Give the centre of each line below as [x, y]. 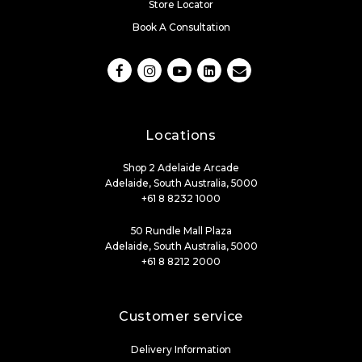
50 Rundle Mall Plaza [181, 230]
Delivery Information [181, 349]
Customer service [181, 316]
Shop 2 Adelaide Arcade [181, 167]
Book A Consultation [181, 27]
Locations [181, 135]
